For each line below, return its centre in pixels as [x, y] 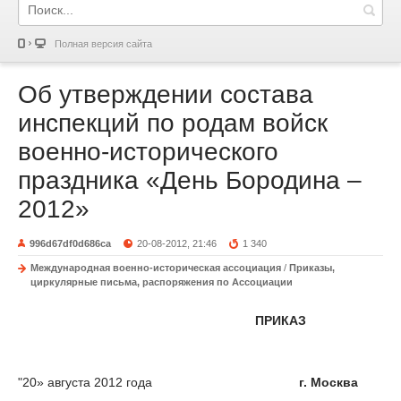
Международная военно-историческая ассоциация [156, 268]
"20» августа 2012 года [85, 382]
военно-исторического [148, 152]
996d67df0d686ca [70, 243]
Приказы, [312, 268]
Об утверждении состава [166, 94]
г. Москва [328, 382]
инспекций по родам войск [173, 123]
